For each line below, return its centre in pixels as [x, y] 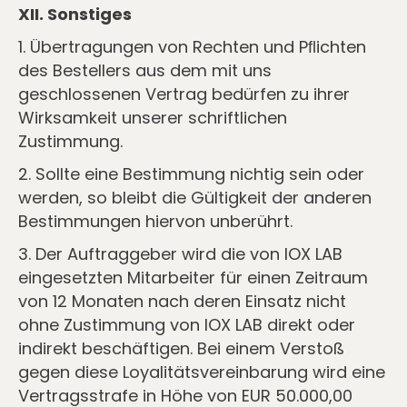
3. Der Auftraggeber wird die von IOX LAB [180, 254]
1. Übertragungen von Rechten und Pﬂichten [192, 47]
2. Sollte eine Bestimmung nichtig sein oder [191, 174]
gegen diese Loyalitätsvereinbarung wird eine [202, 372]
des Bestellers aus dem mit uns [145, 70]
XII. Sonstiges [75, 14]
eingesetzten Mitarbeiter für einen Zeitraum [193, 278]
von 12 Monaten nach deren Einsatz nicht [182, 301]
